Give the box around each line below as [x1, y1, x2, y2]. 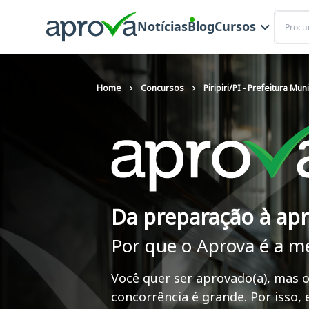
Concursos [141, 82, 184, 94]
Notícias [137, 18, 188, 35]
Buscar [272, 10, 305, 23]
